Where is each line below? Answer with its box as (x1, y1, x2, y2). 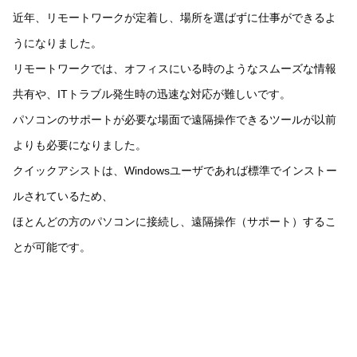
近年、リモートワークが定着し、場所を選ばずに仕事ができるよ (13, 11, 336, 25)
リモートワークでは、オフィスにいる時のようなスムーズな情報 (13, 62, 336, 76)
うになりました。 (13, 37, 102, 50)
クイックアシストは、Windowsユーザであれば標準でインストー (13, 164, 337, 178)
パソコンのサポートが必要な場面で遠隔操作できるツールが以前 (13, 113, 336, 127)
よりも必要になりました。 (13, 139, 147, 152)
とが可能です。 (13, 241, 91, 254)
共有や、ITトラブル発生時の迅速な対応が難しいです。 (13, 88, 291, 101)
